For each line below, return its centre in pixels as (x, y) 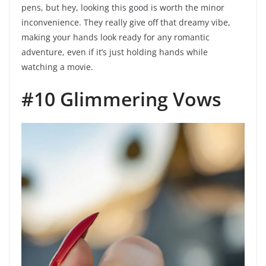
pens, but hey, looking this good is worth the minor (123, 8)
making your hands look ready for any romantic (115, 37)
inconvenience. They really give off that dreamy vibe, (126, 23)
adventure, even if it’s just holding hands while (115, 52)
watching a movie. (57, 67)
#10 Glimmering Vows (121, 99)
